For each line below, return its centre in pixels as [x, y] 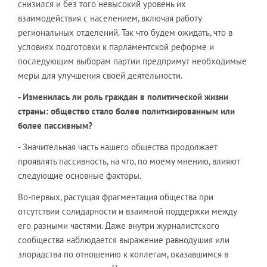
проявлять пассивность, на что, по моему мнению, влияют [129, 161]
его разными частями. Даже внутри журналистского [119, 226]
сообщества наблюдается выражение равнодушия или [124, 240]
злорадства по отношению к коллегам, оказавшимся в [123, 254]
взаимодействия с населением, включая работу [110, 18]
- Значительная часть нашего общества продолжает [118, 147]
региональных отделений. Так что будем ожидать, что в [125, 32]
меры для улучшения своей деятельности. [100, 75]
